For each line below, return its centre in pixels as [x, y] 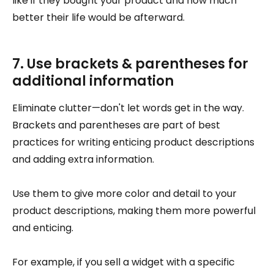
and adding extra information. [83, 160]
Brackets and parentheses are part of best [116, 125]
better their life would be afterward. [98, 18]
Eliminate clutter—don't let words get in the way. [128, 108]
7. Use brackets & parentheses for [130, 64]
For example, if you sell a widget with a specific [124, 262]
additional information [93, 81]
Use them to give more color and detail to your [124, 194]
